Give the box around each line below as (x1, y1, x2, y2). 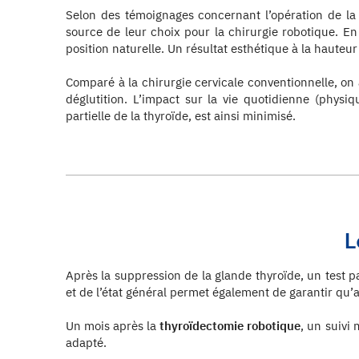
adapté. (66, 334, 107, 350)
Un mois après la (66, 317, 160, 333)
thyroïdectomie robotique (159, 317, 301, 333)
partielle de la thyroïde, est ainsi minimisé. (66, 108, 296, 124)
